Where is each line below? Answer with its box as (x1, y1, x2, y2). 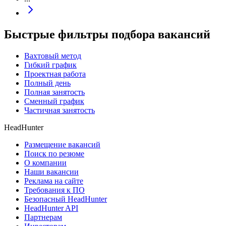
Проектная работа (24, 69, 86, 78)
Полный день (24, 78, 71, 87)
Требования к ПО (24, 185, 85, 194)
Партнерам (24, 212, 62, 221)
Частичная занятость (24, 105, 95, 115)
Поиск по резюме (24, 149, 84, 158)
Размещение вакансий (24, 140, 100, 149)
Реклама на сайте (24, 176, 83, 185)
